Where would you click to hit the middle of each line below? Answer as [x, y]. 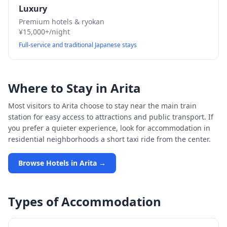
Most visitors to [35, 106]
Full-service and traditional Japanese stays [78, 45]
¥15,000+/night [44, 32]
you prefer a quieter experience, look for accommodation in [109, 128]
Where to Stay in [59, 88]
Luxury [33, 9]
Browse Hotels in [49, 163]
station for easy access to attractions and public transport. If [111, 117]
